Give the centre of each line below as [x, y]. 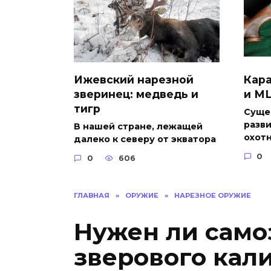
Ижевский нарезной [134, 79]
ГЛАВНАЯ [92, 195]
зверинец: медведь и [136, 94]
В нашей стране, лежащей [138, 126]
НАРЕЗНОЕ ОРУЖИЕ [213, 195]
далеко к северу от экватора [145, 139]
